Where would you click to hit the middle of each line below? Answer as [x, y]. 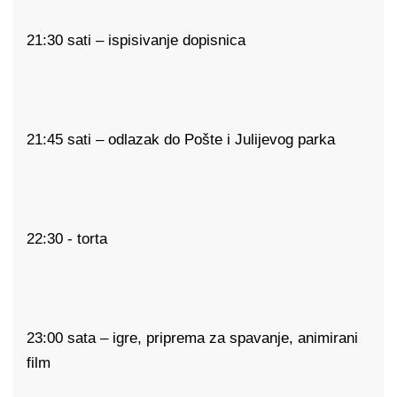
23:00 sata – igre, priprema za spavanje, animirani [192, 338]
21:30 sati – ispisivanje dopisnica [136, 40]
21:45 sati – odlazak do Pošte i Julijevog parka [181, 140]
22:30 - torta [67, 239]
